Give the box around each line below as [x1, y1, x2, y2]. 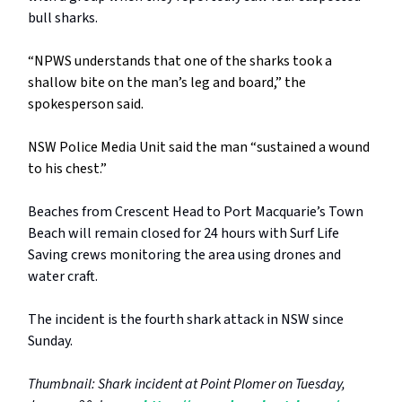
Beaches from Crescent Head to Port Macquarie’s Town [28, 202, 363, 223]
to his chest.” [28, 159, 107, 179]
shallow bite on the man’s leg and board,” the [28, 73, 306, 93]
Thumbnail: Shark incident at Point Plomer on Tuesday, [28, 374, 345, 395]
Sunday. [28, 331, 73, 352]
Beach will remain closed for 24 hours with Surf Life [28, 223, 339, 244]
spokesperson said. [28, 94, 144, 115]
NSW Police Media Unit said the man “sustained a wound [28, 137, 370, 158]
